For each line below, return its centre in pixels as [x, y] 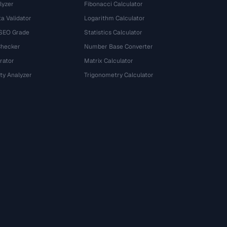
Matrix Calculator [109, 61]
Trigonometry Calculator [119, 75]
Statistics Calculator [113, 32]
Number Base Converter [119, 47]
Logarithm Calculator [115, 18]
